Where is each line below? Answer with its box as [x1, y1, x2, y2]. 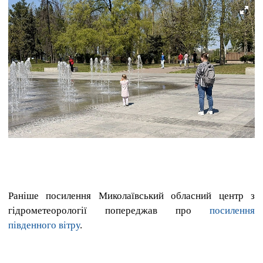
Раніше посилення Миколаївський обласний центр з [8, 190, 255, 201]
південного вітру [8, 219, 80, 231]
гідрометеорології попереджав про [8, 204, 210, 216]
